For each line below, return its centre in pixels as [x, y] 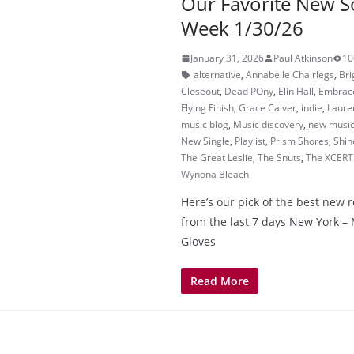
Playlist [250, 141]
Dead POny [249, 91]
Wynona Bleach [215, 174]
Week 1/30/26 [242, 28]
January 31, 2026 [227, 58]
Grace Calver [267, 108]
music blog [205, 124]
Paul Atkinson [303, 58]
